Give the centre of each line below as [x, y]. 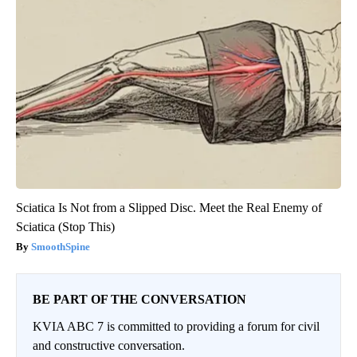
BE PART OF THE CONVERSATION [139, 300]
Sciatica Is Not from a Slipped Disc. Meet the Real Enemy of [169, 208]
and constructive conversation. [109, 346]
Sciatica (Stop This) [65, 227]
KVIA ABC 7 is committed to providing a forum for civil [176, 327]
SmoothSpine [61, 247]
